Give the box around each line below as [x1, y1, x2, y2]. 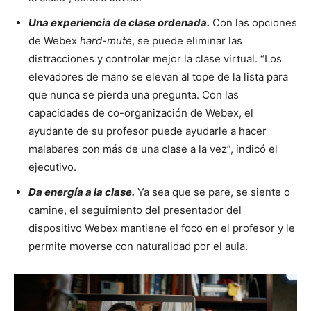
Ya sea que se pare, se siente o [135, 185, 290, 199]
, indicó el [230, 142, 278, 155]
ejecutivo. [28, 160, 76, 174]
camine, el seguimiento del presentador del [28, 203, 242, 217]
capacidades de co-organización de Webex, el [28, 106, 253, 119]
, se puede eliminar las [132, 33, 242, 47]
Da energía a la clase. [28, 185, 135, 199]
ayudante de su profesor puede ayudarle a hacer [28, 124, 267, 137]
